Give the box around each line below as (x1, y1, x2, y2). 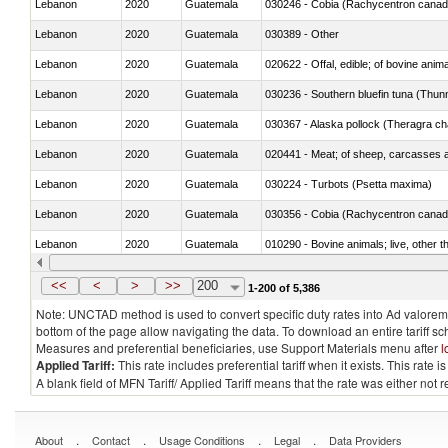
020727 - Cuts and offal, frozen (265, 267, 415, 280)
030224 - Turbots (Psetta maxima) (265, 177, 432, 190)
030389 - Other (265, 27, 339, 40)
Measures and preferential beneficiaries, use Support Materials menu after (36, 339, 441, 356)
